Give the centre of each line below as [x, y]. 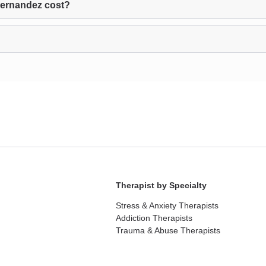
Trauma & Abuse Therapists [168, 230]
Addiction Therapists [154, 218]
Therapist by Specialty [161, 185]
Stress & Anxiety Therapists [167, 205]
